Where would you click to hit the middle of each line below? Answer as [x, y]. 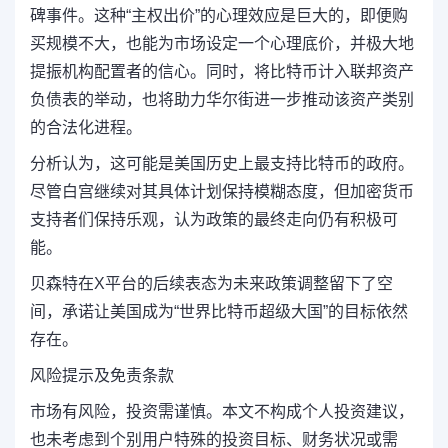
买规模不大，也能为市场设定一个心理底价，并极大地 [222, 43]
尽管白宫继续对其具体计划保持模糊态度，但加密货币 [222, 191]
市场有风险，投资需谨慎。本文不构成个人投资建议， [222, 411]
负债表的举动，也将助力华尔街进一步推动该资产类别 [222, 99]
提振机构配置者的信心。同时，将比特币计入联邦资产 [222, 71]
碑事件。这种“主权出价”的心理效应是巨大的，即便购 [219, 15]
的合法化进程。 [86, 127]
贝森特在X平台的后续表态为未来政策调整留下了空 [211, 283]
